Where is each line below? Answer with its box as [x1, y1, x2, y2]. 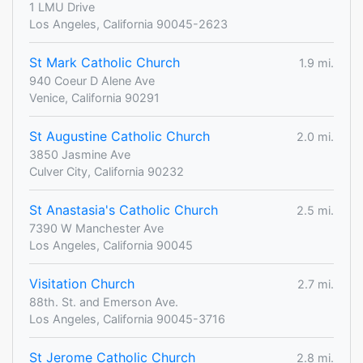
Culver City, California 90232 [29, 164, 184, 179]
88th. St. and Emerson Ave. [29, 295, 178, 310]
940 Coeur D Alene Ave [29, 74, 155, 88]
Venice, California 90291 [29, 91, 160, 105]
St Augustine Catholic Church [29, 128, 210, 145]
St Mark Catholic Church [29, 54, 180, 71]
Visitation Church [29, 275, 135, 293]
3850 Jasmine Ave [29, 147, 130, 162]
